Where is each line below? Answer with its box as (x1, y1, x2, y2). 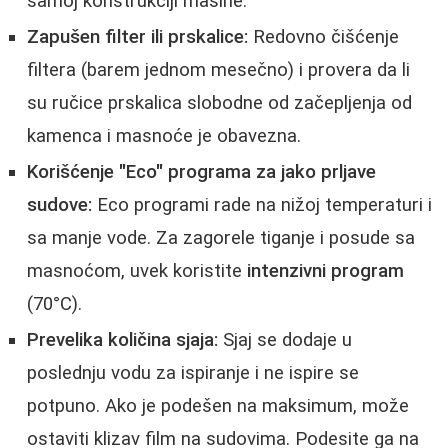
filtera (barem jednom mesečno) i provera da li (27, 58, 410, 81)
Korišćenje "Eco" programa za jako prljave (27, 160, 376, 183)
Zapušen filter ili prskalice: (27, 25, 248, 48)
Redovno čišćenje (248, 25, 399, 48)
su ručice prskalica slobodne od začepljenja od (27, 91, 412, 114)
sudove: (27, 193, 92, 216)
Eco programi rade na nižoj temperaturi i (92, 193, 432, 216)
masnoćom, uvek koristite (27, 259, 247, 282)
